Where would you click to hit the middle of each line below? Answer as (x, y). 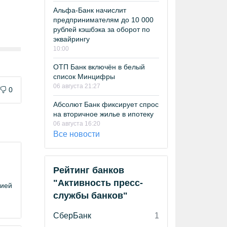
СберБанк (72, 216)
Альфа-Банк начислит (90, 10)
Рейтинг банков (89, 170)
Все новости (77, 134)
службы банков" (90, 196)
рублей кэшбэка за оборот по (102, 29)
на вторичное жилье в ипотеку (103, 114)
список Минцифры (84, 77)
